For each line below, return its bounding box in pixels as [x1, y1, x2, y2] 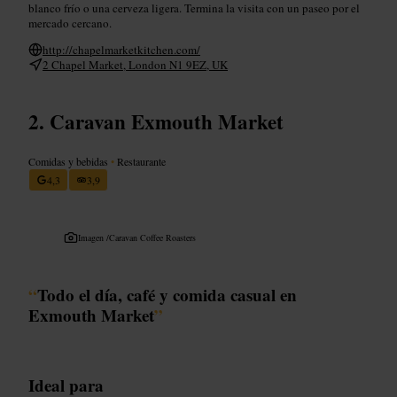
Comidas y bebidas [28, 153, 111, 168]
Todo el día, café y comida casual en [37, 282, 297, 307]
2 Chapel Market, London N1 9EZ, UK [43, 56, 228, 73]
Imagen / [78, 230, 109, 244]
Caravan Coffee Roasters [109, 230, 196, 244]
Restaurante [114, 153, 166, 168]
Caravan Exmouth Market [50, 105, 284, 136]
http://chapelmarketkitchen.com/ [43, 41, 200, 58]
